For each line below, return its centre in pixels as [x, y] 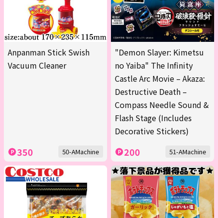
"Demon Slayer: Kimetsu [159, 52]
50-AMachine [81, 152]
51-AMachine [188, 152]
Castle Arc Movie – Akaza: [160, 79]
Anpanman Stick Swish [49, 52]
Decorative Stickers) [152, 131]
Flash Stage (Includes [153, 118]
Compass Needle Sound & [162, 105]
